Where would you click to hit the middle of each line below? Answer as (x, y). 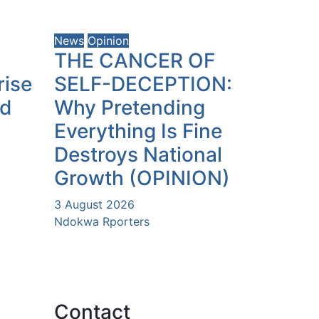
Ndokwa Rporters (102, 221)
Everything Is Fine (138, 131)
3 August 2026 (94, 204)
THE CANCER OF (135, 60)
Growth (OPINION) (142, 178)
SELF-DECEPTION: (143, 84)
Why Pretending (130, 107)
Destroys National (138, 154)
